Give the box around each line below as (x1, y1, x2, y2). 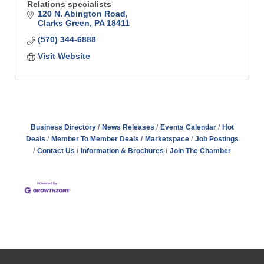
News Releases (101, 123, 154, 131)
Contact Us (37, 147, 75, 155)
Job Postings (194, 135, 239, 143)
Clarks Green (37, 18, 90, 28)
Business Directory (30, 123, 96, 131)
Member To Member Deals (51, 135, 139, 143)
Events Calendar (160, 123, 216, 131)
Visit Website (37, 51, 90, 61)
